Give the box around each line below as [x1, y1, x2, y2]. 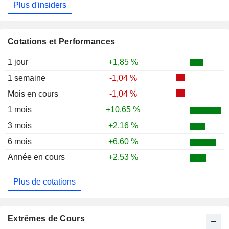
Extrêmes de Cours [8, 214, 85, 223]
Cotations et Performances [8, 37, 116, 47]
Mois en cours [8, 89, 58, 99]
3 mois [8, 121, 32, 130]
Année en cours [8, 153, 65, 162]
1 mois [8, 105, 32, 114]
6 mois [8, 137, 32, 146]
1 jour [8, 58, 28, 67]
